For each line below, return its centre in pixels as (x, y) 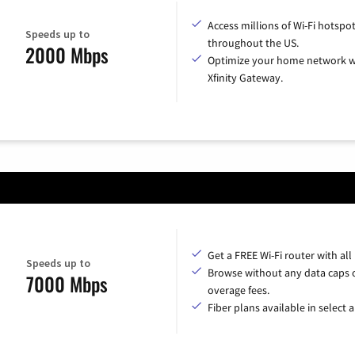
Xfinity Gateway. (245, 78)
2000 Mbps (67, 54)
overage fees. (239, 290)
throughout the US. (253, 43)
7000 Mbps (67, 284)
